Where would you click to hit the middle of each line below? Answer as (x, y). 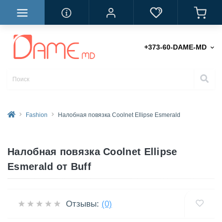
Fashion (37, 115)
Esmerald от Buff (49, 166)
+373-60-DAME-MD (175, 47)
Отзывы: (83, 204)
